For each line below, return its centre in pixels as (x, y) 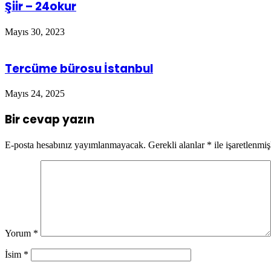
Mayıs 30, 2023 (35, 31)
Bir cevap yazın (50, 120)
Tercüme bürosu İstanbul (79, 68)
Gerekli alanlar (178, 145)
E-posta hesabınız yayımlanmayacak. (75, 145)
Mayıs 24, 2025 (35, 94)
